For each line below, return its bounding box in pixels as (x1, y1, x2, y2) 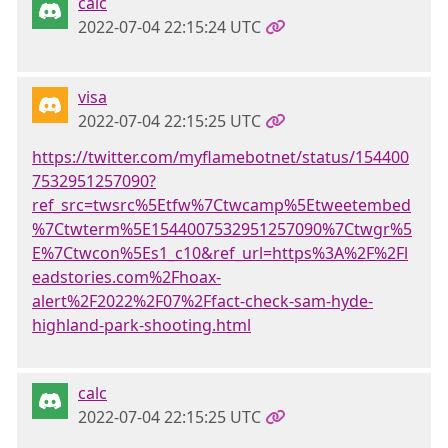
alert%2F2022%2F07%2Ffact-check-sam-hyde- (32, 290, 373, 312)
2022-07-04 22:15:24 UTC (78, 16, 261, 38)
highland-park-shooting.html (32, 314, 251, 336)
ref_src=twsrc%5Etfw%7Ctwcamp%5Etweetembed (32, 194, 411, 216)
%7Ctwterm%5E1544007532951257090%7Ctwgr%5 (32, 218, 412, 240)
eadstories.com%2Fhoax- (32, 266, 221, 288)
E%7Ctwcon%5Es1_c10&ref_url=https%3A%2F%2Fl (32, 242, 408, 264)
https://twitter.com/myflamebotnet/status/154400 (32, 146, 409, 168)
